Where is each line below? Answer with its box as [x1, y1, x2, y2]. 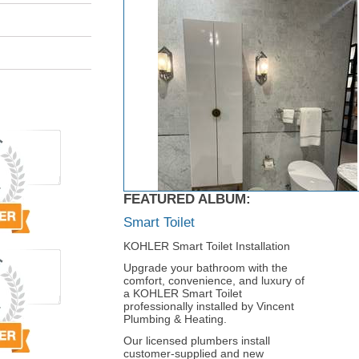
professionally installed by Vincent [123, 300, 294, 313]
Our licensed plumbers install [123, 334, 270, 348]
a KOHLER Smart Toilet [123, 287, 242, 301]
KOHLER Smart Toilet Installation [123, 240, 290, 253]
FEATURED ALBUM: [123, 192, 251, 208]
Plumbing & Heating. [123, 313, 227, 326]
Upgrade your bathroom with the [123, 261, 288, 275]
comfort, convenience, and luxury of [123, 274, 305, 288]
